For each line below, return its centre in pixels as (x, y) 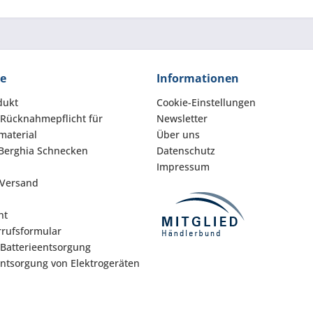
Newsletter (182, 118)
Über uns (178, 134)
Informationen (198, 78)
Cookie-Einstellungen (206, 102)
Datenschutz (186, 151)
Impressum (183, 167)
